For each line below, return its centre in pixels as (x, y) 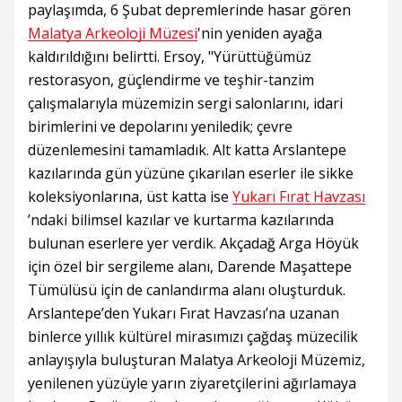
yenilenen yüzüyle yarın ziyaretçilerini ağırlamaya (192, 384)
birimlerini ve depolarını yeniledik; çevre (160, 127)
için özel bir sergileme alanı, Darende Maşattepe (190, 267)
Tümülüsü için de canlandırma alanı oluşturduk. (187, 290)
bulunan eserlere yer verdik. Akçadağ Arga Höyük (193, 244)
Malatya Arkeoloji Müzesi (113, 34)
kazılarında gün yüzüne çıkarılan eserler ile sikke (191, 174)
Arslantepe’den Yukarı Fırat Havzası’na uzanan (184, 314)
